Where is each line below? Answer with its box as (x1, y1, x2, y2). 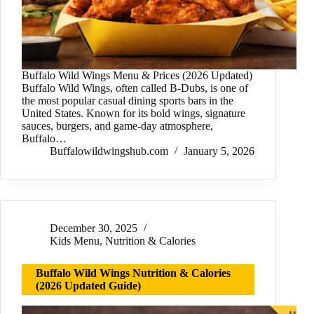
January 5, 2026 (184, 145, 254, 158)
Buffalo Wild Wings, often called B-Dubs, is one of (22, 82, 248, 95)
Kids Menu (50, 235, 100, 247)
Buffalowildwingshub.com (50, 145, 168, 158)
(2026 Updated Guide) (36, 280, 141, 292)
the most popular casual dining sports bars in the (22, 95, 233, 107)
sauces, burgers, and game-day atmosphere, (22, 120, 213, 132)
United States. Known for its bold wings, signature (22, 107, 245, 120)
